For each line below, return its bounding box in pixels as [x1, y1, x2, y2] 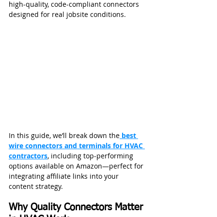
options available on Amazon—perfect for [9, 161, 145, 171]
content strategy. [9, 182, 63, 191]
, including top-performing [47, 151, 135, 161]
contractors [9, 151, 47, 161]
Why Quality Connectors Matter [9, 202, 146, 213]
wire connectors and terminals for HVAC [9, 141, 145, 151]
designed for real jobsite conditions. [9, 10, 126, 19]
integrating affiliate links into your [9, 171, 121, 181]
